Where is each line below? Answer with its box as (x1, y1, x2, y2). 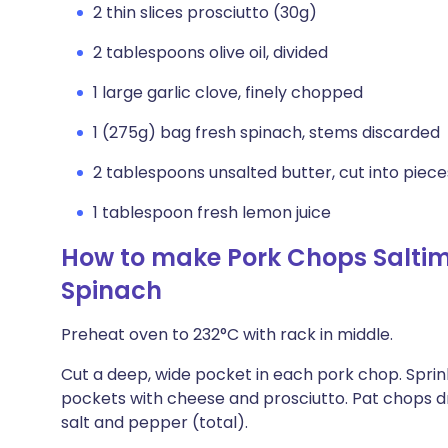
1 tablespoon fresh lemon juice (93, 201, 331, 224)
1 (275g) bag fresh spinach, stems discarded (93, 121, 440, 144)
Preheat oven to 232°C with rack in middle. (61, 323, 393, 346)
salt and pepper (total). (61, 411, 248, 434)
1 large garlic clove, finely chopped (93, 81, 363, 104)
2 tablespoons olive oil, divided (93, 41, 328, 64)
